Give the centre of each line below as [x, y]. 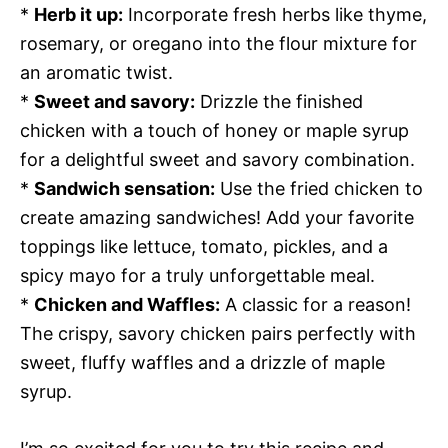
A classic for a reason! [315, 305]
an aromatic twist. [96, 73]
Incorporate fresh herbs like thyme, [275, 15]
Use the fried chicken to [319, 189]
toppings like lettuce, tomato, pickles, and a [204, 247]
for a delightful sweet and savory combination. [217, 160]
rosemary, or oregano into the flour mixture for [218, 44]
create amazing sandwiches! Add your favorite [217, 218]
